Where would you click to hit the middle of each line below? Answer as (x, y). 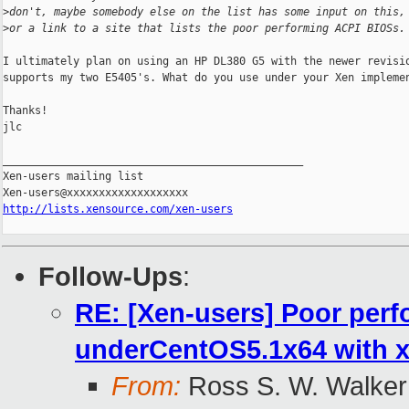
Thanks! (25, 111)
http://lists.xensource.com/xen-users (118, 210)
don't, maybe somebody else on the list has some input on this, (207, 12)
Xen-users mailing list (73, 177)
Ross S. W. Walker (294, 386)
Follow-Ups (110, 277)
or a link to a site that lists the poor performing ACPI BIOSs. (207, 29)
